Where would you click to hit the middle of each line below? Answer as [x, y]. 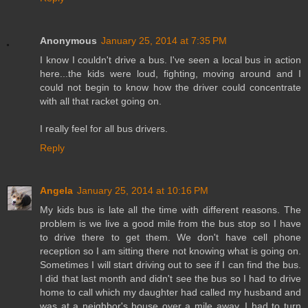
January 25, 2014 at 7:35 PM [164, 41]
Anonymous [68, 41]
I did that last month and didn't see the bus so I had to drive [170, 279]
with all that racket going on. [101, 101]
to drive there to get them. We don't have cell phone [170, 238]
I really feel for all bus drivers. [104, 129]
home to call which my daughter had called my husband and [170, 293]
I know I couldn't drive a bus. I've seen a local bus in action [170, 60]
